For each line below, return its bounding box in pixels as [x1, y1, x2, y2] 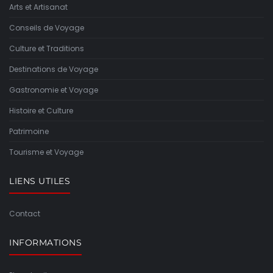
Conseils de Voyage [9, 22, 84, 33]
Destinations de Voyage [9, 63, 98, 74]
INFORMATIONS [9, 236, 82, 248]
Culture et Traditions [9, 43, 84, 54]
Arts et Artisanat [9, 1, 68, 12]
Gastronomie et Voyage [9, 84, 98, 95]
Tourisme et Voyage [9, 146, 83, 157]
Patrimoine [9, 126, 49, 136]
